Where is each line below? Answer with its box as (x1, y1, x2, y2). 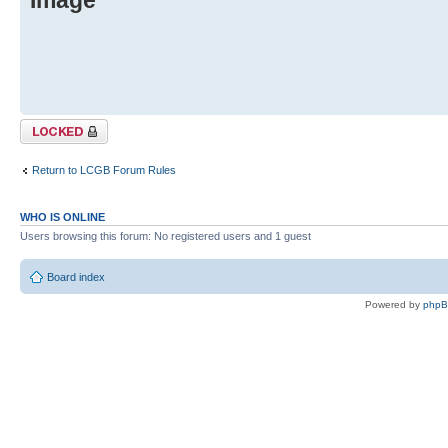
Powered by (365, 299, 423, 311)
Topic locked (20, 118, 81, 131)
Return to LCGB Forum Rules (32, 164, 176, 177)
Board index (47, 271, 105, 284)
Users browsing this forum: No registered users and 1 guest (20, 229, 311, 242)
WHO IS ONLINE (20, 210, 105, 223)
